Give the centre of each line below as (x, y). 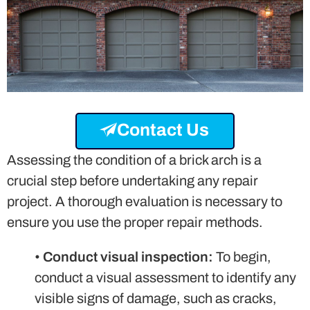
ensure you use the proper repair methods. (135, 222)
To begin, (242, 256)
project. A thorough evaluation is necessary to (145, 201)
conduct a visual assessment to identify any (165, 277)
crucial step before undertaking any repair (133, 180)
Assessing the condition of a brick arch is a (134, 159)
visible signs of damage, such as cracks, (156, 298)
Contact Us (163, 129)
